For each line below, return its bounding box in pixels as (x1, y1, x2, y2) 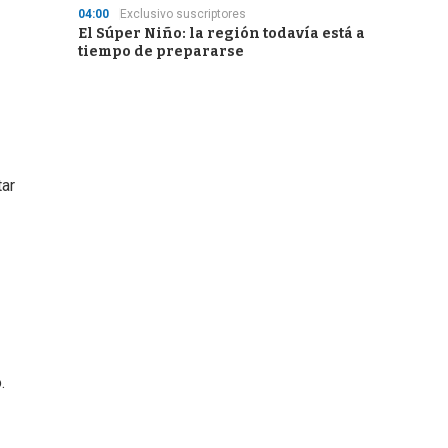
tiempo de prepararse (78, 43, 244, 60)
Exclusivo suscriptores (120, 7, 246, 21)
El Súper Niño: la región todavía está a (78, 25, 365, 42)
